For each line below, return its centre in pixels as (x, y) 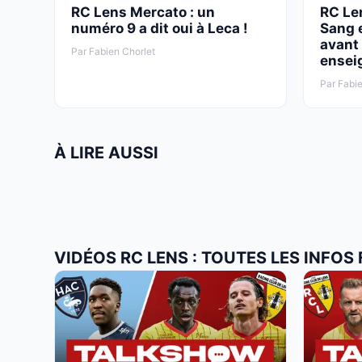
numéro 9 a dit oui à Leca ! (160, 28)
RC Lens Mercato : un (143, 12)
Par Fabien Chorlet (113, 51)
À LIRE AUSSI (106, 152)
